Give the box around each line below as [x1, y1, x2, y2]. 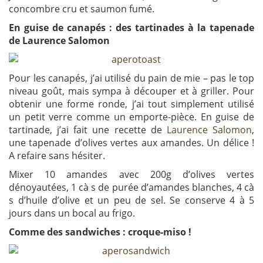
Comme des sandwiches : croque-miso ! [9, 225, 191, 239]
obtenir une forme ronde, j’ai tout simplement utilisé [9, 97, 254, 111]
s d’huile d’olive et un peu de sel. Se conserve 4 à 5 [9, 194, 254, 207]
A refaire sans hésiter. [9, 149, 105, 163]
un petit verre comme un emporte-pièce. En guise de [9, 110, 254, 124]
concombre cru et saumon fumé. [9, 2, 154, 16]
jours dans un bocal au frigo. [9, 207, 135, 220]
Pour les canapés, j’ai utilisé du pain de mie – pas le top [9, 72, 254, 85]
